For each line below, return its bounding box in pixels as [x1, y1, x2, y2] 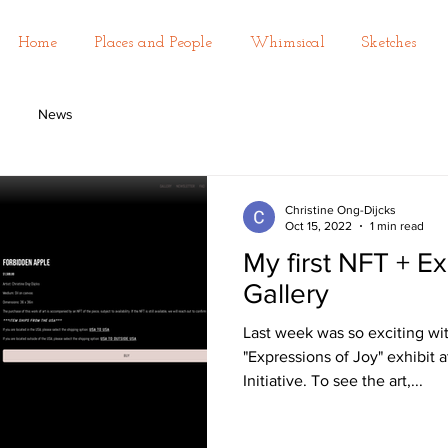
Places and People [95, 35, 212, 51]
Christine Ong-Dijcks [285, 202, 396, 217]
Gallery [243, 277, 329, 309]
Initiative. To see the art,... [243, 371, 423, 389]
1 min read [370, 219, 424, 234]
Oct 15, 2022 [285, 219, 352, 234]
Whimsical [249, 35, 325, 51]
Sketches [361, 35, 416, 51]
